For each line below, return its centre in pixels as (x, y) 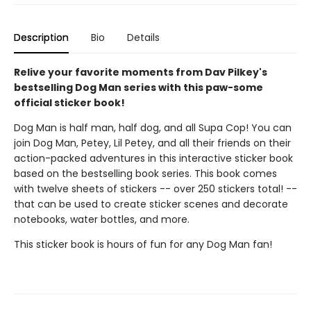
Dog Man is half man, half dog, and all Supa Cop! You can (153, 128)
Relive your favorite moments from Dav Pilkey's (141, 73)
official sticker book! (69, 103)
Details (143, 38)
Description (41, 38)
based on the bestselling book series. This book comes (145, 174)
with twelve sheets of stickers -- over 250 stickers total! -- (155, 189)
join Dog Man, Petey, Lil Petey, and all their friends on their (152, 143)
